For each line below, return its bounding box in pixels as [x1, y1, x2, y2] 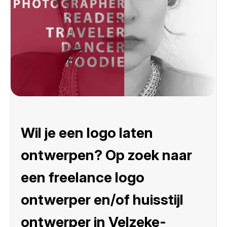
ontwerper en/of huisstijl [21, 191, 183, 209]
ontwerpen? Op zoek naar [21, 146, 192, 164]
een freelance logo [21, 169, 144, 186]
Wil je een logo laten [21, 124, 153, 142]
